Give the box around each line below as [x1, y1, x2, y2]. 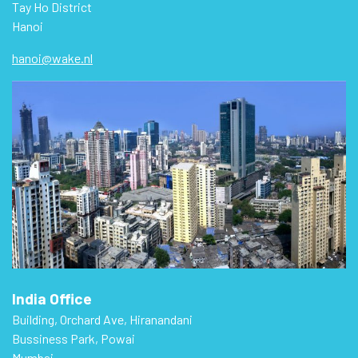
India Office [12, 288, 92, 308]
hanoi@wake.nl [12, 50, 93, 66]
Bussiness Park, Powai [12, 330, 135, 346]
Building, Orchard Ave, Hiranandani [12, 311, 193, 327]
